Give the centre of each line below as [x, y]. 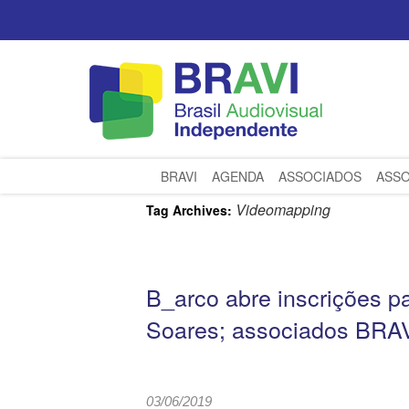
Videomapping [283, 210]
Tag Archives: [191, 210]
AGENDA [238, 176]
